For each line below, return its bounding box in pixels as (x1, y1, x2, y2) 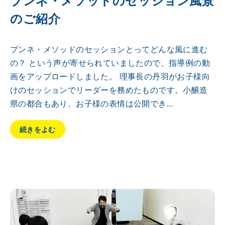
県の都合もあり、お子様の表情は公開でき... (10, 97, 173, 109)
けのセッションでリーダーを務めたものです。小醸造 (10, 83, 208, 95)
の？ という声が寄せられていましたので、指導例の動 (10, 56, 210, 68)
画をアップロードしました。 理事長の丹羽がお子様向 (10, 70, 210, 82)
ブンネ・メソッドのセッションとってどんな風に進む (10, 43, 208, 55)
